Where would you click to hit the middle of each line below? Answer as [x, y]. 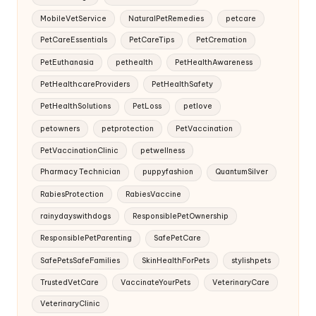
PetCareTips [151, 40]
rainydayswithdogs [76, 216]
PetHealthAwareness [213, 62]
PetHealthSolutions [76, 106]
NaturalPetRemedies [166, 18]
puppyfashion [168, 172]
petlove [197, 106]
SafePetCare [177, 238]
